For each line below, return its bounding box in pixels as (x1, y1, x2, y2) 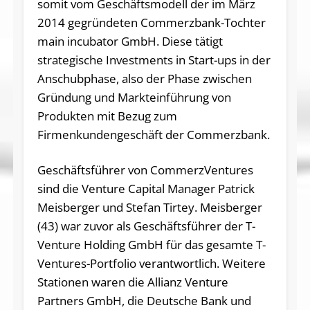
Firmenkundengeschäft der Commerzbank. (37, 126, 270, 143)
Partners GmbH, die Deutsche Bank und (37, 292, 251, 309)
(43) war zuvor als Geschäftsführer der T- (37, 217, 255, 234)
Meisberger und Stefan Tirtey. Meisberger (37, 199, 262, 215)
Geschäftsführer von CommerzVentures (37, 161, 253, 178)
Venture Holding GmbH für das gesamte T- (37, 236, 266, 253)
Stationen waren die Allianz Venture (37, 273, 228, 290)
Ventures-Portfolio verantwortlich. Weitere (37, 255, 266, 271)
